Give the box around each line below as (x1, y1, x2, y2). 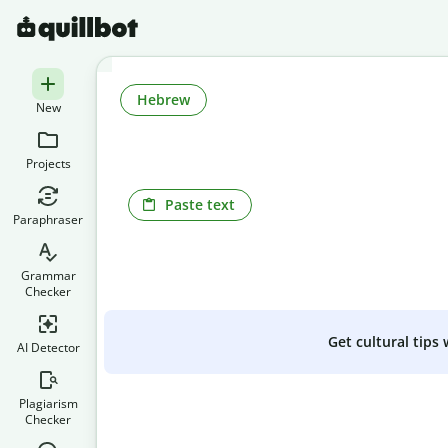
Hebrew (137, 89, 190, 109)
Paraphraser (13, 211, 83, 228)
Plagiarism (18, 395, 78, 412)
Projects (25, 155, 71, 172)
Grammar (20, 267, 76, 284)
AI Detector (16, 339, 80, 356)
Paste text (165, 194, 235, 214)
